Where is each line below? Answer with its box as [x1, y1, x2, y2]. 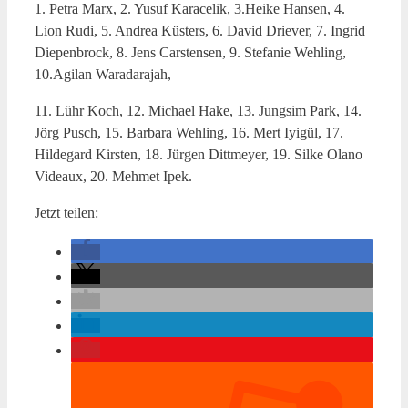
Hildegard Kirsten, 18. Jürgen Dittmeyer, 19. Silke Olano [35, 146, 362, 162]
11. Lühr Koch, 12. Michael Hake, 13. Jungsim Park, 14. [35, 102, 362, 118]
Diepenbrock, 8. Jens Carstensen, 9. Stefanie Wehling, [35, 44, 346, 60]
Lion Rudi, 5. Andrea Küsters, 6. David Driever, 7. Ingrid [35, 22, 365, 38]
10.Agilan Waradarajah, [35, 66, 171, 82]
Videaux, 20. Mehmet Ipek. [35, 168, 192, 184]
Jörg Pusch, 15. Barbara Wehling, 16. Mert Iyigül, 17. [35, 124, 343, 140]
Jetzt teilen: [35, 204, 98, 220]
